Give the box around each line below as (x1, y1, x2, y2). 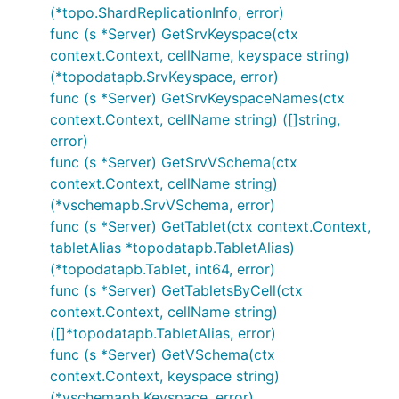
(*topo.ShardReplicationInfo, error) (50, 4, 284, 21)
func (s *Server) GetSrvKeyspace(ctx (50, 25, 298, 43)
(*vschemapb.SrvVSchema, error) (50, 196, 275, 214)
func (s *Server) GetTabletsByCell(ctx (50, 281, 303, 299)
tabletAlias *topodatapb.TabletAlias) (50, 239, 295, 256)
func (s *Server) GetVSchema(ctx (50, 346, 275, 363)
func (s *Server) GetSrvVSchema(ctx (50, 153, 297, 171)
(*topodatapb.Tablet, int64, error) (50, 260, 275, 278)
